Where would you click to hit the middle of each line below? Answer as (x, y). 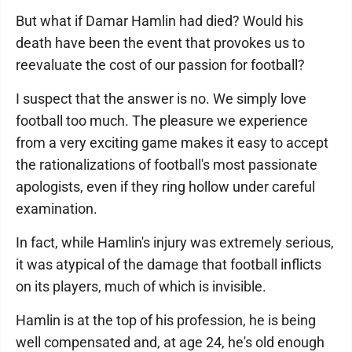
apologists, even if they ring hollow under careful (165, 187)
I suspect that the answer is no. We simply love (161, 99)
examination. (57, 209)
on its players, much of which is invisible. (141, 286)
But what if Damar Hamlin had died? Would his (159, 21)
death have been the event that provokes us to (160, 43)
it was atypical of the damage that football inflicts (169, 264)
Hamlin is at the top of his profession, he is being (166, 320)
